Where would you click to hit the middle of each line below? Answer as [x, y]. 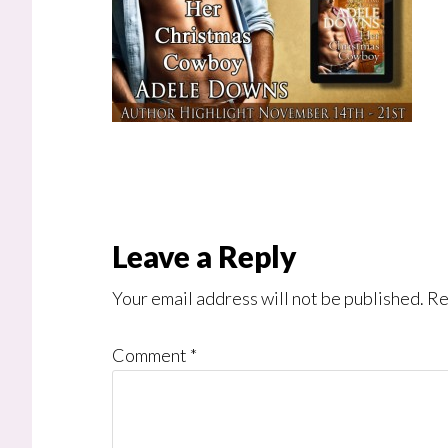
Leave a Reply [204, 256]
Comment [151, 355]
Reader [90, 258]
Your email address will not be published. [268, 298]
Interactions [132, 301]
